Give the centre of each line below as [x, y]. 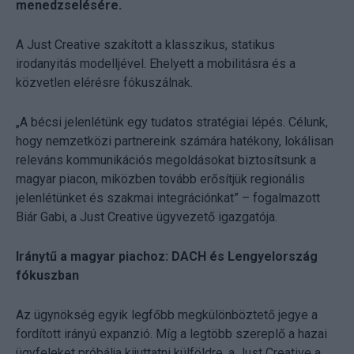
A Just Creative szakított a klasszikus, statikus [145, 45]
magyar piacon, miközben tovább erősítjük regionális [160, 179]
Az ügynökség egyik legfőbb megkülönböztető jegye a [167, 315]
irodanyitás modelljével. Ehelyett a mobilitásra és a [156, 64]
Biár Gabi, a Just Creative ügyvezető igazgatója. [147, 217]
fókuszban [47, 276]
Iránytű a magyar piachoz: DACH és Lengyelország [167, 257]
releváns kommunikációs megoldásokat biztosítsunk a [166, 160]
